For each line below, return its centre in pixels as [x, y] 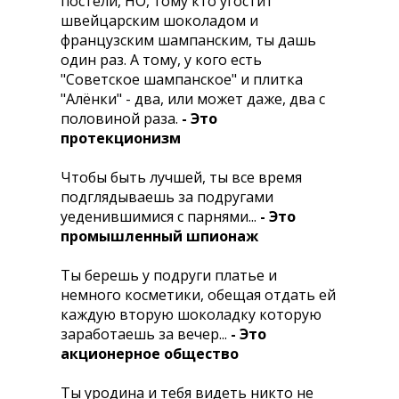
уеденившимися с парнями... [160, 216]
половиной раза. [121, 118]
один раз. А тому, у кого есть [161, 60]
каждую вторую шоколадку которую [191, 314]
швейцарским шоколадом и [159, 20]
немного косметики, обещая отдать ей [198, 295]
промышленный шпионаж [159, 236]
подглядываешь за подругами [167, 197]
